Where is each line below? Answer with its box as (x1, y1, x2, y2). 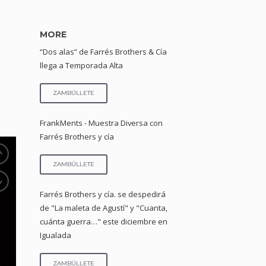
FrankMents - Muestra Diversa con (40, 118, 163, 129)
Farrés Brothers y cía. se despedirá (40, 189, 166, 200)
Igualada (40, 230, 72, 241)
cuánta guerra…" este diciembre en (40, 216, 168, 227)
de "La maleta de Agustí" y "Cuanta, (40, 202, 168, 214)
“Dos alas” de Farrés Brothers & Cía (40, 46, 167, 58)
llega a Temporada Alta (40, 60, 123, 71)
